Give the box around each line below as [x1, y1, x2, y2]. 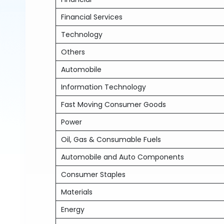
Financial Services [61, 12, 123, 22]
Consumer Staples [61, 169, 126, 179]
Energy [61, 204, 85, 214]
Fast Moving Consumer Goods [61, 99, 166, 109]
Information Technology [61, 82, 146, 92]
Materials [61, 187, 93, 197]
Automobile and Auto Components [61, 152, 184, 162]
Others [61, 47, 85, 57]
